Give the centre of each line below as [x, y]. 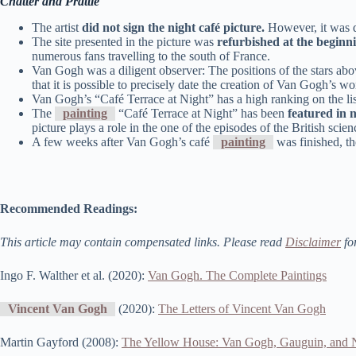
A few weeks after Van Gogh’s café [122, 142]
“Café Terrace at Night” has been [201, 114]
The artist [57, 28]
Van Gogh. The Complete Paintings [237, 276]
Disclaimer [313, 242]
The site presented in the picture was [124, 42]
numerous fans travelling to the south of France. [151, 56]
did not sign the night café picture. [175, 28]
